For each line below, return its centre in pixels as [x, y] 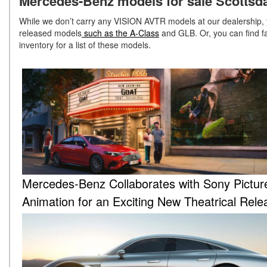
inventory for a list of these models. [85, 45]
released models [50, 33]
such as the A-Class [120, 33]
